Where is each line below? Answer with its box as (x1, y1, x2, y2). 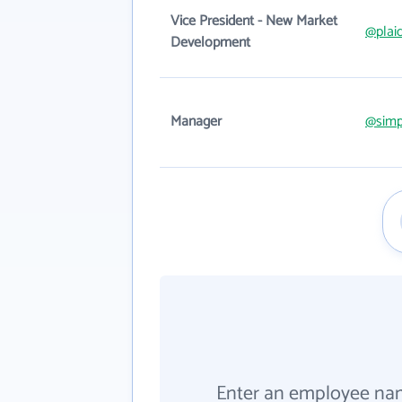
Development (170, 31, 250, 55)
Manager (170, 109, 222, 134)
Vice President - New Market (170, 9, 337, 33)
